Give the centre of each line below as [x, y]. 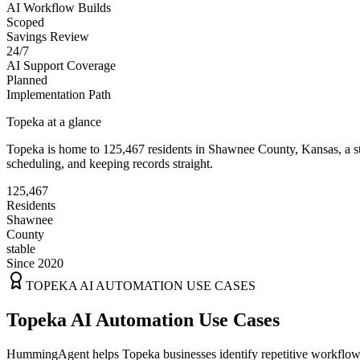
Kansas [320, 149]
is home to [74, 149]
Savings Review [48, 36]
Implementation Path [59, 94]
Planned [27, 80]
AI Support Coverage [61, 65]
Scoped [25, 22]
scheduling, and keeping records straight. [110, 163]
